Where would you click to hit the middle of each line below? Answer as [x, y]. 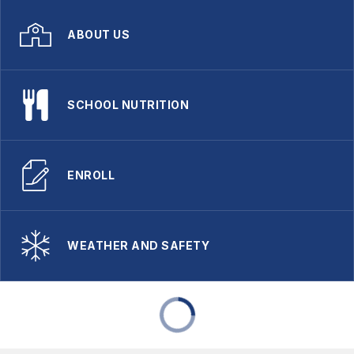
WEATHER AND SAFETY [138, 245]
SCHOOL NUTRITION [128, 104]
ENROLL [91, 175]
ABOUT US [98, 34]
